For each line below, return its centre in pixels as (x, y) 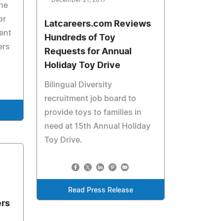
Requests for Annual (88, 52)
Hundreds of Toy (80, 38)
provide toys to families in (93, 112)
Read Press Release (101, 190)
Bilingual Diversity (78, 85)
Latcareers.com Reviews (98, 24)
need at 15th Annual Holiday (98, 126)
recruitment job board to (91, 99)
